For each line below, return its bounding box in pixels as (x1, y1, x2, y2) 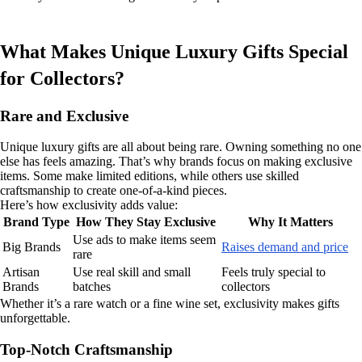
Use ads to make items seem (73, 233, 216, 247)
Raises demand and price (221, 240, 348, 255)
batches (73, 280, 111, 294)
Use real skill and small (73, 265, 191, 280)
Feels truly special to (221, 265, 326, 280)
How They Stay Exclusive (75, 215, 216, 229)
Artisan (2, 265, 40, 280)
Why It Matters (248, 215, 333, 229)
